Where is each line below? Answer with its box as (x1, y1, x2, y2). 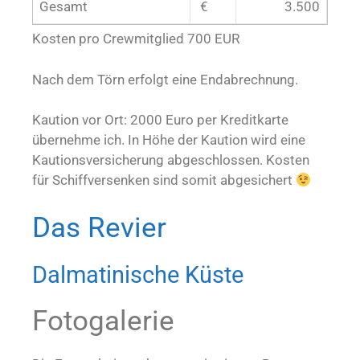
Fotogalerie (32, 304, 174, 337)
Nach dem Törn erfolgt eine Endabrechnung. (32, 71, 298, 88)
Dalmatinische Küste (32, 260, 243, 288)
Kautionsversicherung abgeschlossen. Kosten (32, 152, 309, 169)
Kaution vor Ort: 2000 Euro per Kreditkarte (32, 112, 288, 129)
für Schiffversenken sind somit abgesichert (32, 172, 296, 189)
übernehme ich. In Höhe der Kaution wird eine (32, 132, 305, 149)
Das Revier (32, 211, 166, 244)
